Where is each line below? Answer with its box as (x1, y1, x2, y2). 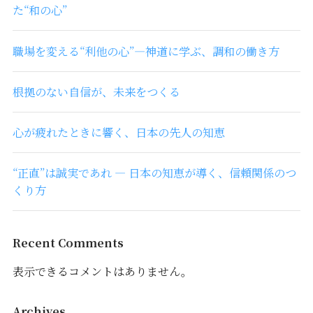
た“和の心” (12, 1, 67, 19)
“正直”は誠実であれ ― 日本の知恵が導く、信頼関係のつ (12, 164, 296, 182)
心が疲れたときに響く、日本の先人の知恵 (12, 124, 225, 141)
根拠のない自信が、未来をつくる (12, 82, 180, 100)
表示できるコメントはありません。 (12, 262, 192, 279)
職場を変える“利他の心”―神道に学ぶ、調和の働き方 (12, 42, 279, 59)
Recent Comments (12, 233, 124, 251)
